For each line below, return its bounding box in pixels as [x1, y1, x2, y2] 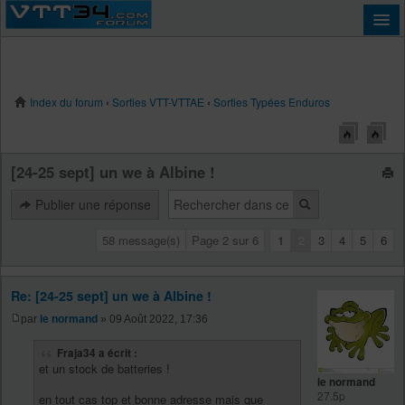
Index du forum [27, 94, 103, 109]
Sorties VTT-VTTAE [112, 94, 204, 109]
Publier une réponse [32, 195, 151, 214]
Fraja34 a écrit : [57, 344, 137, 361]
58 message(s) [102, 231, 180, 250]
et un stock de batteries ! [39, 359, 170, 377]
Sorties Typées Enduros [213, 94, 330, 109]
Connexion [27, 105, 84, 120]
